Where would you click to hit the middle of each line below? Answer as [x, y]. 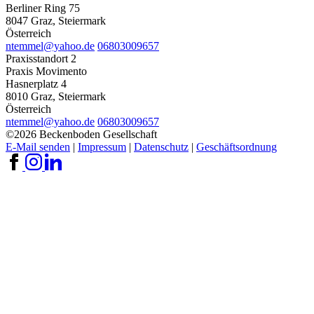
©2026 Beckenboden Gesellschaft [81, 134]
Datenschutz [161, 146]
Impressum [102, 146]
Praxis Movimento [46, 71]
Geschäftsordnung [237, 146]
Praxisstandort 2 [41, 58]
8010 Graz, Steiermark [56, 96]
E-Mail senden [38, 146]
